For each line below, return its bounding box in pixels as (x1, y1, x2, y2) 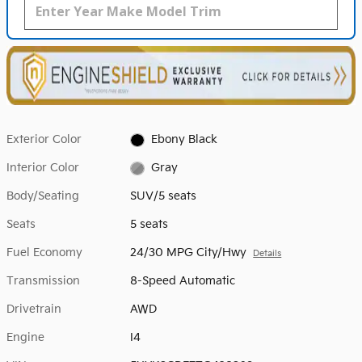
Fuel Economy (6, 246, 82, 260)
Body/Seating (6, 189, 79, 204)
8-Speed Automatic (130, 274, 236, 288)
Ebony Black (150, 133, 217, 147)
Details (253, 249, 282, 259)
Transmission (6, 274, 80, 288)
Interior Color (6, 161, 79, 175)
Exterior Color (6, 133, 82, 147)
